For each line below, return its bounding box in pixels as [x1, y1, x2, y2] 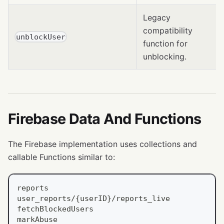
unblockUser [16, 32, 66, 41]
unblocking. [143, 51, 186, 61]
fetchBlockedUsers [17, 204, 93, 213]
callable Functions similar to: [8, 151, 115, 162]
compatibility [143, 25, 192, 35]
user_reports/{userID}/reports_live [17, 193, 170, 202]
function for [143, 38, 187, 48]
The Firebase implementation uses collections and [8, 138, 197, 149]
